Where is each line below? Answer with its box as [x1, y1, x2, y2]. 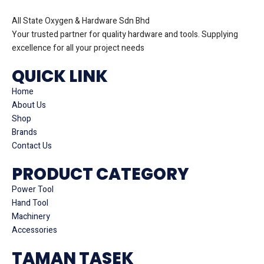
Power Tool [12, 183, 54, 196]
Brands [12, 126, 37, 138]
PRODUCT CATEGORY [12, 162, 189, 186]
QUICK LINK [12, 64, 108, 88]
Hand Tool [12, 196, 48, 209]
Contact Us [12, 139, 52, 152]
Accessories [12, 223, 57, 236]
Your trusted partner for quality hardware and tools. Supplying [12, 28, 238, 41]
